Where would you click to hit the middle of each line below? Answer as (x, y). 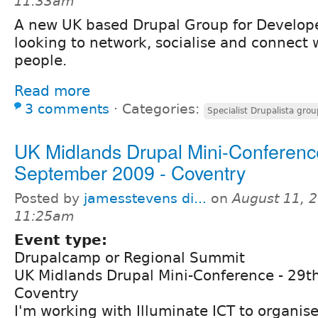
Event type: (63, 240)
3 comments (67, 109)
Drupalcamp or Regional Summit (130, 257)
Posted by (49, 198)
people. (40, 60)
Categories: (163, 109)
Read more (52, 91)
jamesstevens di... (145, 198)
